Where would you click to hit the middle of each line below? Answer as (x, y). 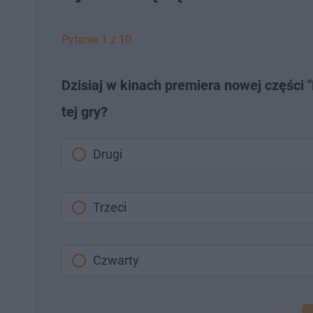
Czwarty (116, 260)
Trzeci (110, 207)
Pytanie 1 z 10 (96, 39)
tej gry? (85, 112)
